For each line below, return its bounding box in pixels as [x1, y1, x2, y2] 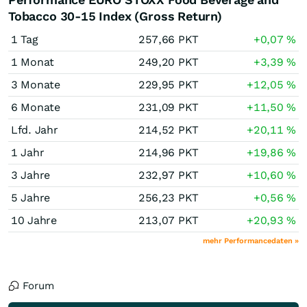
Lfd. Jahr [11, 123, 58, 136]
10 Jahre [11, 214, 57, 227]
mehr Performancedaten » [203, 236, 299, 245]
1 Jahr [11, 146, 45, 159]
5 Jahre [11, 191, 50, 204]
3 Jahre [11, 169, 50, 182]
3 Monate [11, 78, 60, 91]
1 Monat [11, 56, 54, 69]
